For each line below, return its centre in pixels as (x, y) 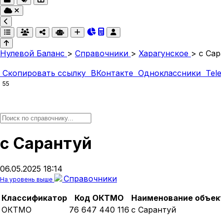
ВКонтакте (112, 73)
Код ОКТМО (99, 198)
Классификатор (34, 198)
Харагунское (164, 53)
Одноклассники (169, 73)
